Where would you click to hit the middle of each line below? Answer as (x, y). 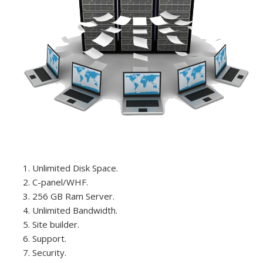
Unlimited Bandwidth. (75, 210)
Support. (49, 238)
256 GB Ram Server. (73, 196)
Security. (49, 252)
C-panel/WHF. (60, 182)
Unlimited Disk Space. (75, 168)
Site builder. (56, 224)
